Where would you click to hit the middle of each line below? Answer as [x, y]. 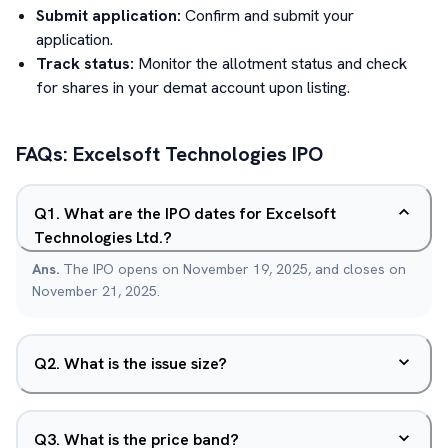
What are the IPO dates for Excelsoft [200, 213]
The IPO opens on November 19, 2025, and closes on [234, 269]
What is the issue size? [145, 363]
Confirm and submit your [269, 15]
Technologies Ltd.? [103, 237]
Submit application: [108, 15]
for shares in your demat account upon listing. [193, 87]
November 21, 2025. [96, 291]
